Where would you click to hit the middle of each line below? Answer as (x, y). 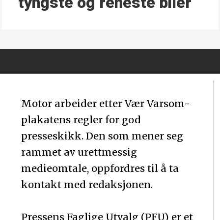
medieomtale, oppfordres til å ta (100, 168)
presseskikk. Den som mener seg (102, 136)
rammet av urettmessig (79, 152)
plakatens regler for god (81, 119)
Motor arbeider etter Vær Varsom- (106, 103)
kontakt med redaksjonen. (87, 184)
